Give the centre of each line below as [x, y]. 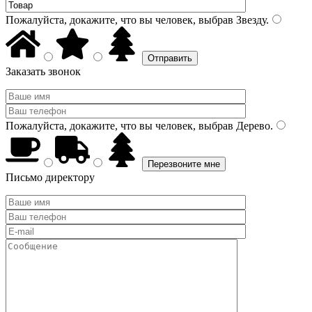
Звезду [250, 20]
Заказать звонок [43, 71]
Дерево [252, 126]
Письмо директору [50, 177]
